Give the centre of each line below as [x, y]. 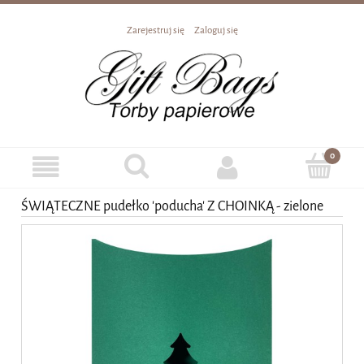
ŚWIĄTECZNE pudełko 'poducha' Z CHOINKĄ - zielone [172, 206]
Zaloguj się [216, 30]
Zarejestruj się [155, 30]
